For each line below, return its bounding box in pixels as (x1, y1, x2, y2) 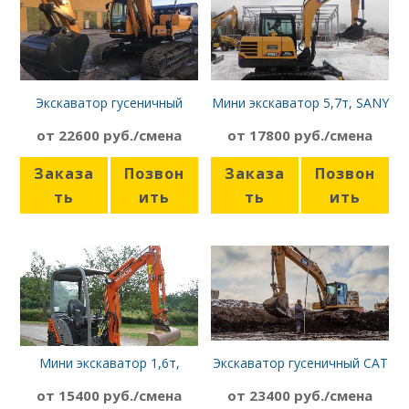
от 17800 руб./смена (227, 126, 372, 145)
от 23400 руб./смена (227, 386, 372, 405)
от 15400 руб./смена (37, 386, 182, 405)
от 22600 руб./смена (37, 126, 182, 145)
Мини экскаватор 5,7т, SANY (211, 94, 389, 112)
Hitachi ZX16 (72, 371, 146, 389)
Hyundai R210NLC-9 (49, 110, 169, 129)
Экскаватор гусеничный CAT (212, 354, 388, 372)
